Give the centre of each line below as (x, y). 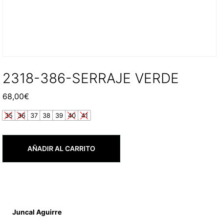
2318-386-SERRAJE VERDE (91, 78)
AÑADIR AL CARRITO (61, 148)
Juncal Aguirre (37, 212)
